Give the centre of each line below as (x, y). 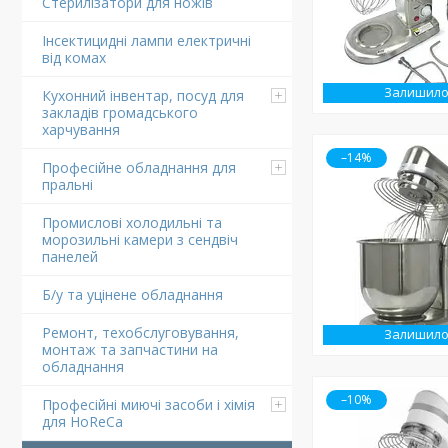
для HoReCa (82, 421)
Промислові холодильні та (132, 222)
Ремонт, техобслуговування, (140, 332)
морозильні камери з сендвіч (140, 239)
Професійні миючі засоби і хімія (148, 404)
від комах (74, 57)
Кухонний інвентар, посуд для (143, 95)
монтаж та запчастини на (130, 349)
